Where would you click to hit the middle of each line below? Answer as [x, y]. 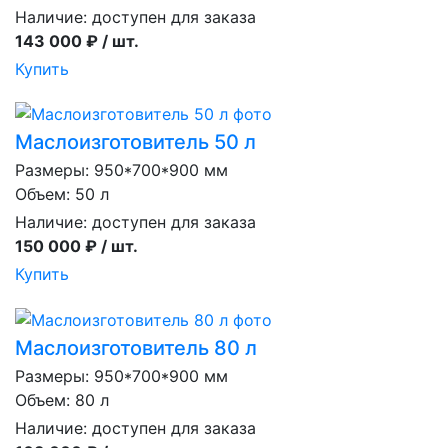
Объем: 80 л [62, 399]
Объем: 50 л [62, 194]
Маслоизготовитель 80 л [136, 347]
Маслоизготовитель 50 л [135, 142]
